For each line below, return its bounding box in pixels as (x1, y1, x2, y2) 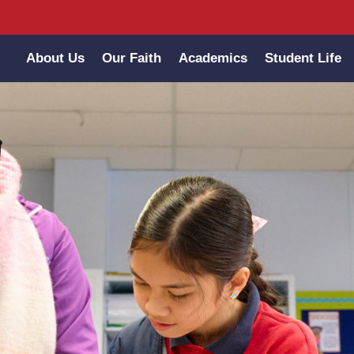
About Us (25, 51, 85, 66)
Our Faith (101, 51, 161, 66)
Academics (178, 51, 247, 66)
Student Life (264, 51, 341, 66)
